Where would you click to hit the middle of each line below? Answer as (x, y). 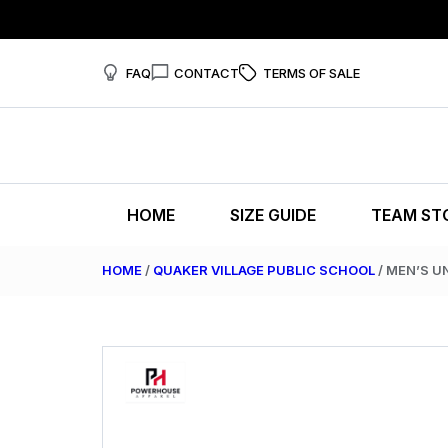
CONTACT (206, 72)
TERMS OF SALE (311, 72)
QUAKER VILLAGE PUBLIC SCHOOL (264, 270)
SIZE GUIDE (273, 215)
